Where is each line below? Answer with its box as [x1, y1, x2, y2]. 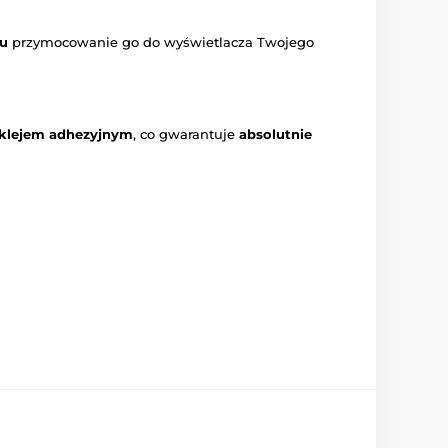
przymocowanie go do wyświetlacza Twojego [8, 34, 314, 51]
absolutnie [239, 126, 312, 143]
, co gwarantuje [133, 126, 239, 143]
